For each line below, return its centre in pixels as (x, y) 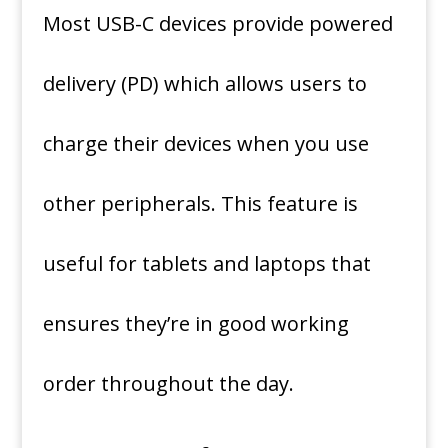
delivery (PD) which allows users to (204, 83)
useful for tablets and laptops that (206, 263)
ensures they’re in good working (195, 323)
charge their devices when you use (205, 143)
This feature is (289, 203)
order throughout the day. (168, 383)
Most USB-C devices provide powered (217, 23)
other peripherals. (129, 203)
